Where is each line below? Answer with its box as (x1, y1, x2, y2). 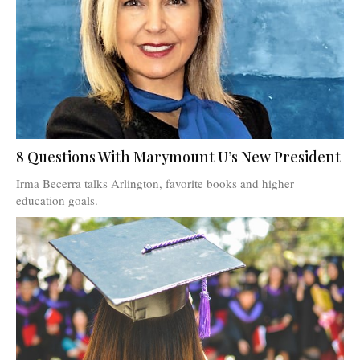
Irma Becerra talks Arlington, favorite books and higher (16, 175, 294, 192)
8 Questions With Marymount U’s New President (16, 147, 341, 167)
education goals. (16, 192, 98, 209)
